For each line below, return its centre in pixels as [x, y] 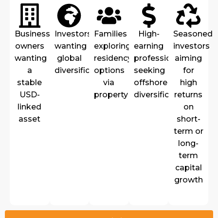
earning [149, 46]
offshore [150, 83]
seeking [149, 71]
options [109, 71]
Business [32, 34]
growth [188, 180]
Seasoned [193, 34]
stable [30, 83]
